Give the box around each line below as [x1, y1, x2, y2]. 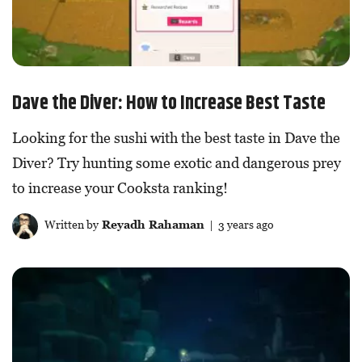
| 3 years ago [204, 217, 274, 232]
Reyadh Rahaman [98, 217, 204, 232]
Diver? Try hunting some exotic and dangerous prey [12, 154, 341, 172]
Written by [41, 217, 99, 232]
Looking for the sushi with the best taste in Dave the [12, 129, 340, 147]
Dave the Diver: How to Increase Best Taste [12, 89, 326, 119]
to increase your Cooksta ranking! [12, 179, 228, 197]
